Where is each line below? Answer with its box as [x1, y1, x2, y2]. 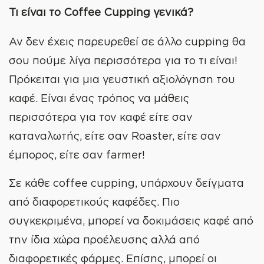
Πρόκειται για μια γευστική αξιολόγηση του [9, 73, 235, 85]
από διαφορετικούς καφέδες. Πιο [9, 196, 180, 207]
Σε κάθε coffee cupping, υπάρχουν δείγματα [9, 177, 244, 189]
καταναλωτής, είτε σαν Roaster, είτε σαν [9, 130, 221, 141]
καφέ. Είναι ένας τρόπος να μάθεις [9, 92, 189, 104]
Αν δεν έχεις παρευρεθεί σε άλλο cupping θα [9, 35, 246, 47]
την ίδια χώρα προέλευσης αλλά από [9, 233, 200, 245]
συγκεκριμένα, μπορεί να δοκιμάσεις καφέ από [9, 214, 253, 226]
